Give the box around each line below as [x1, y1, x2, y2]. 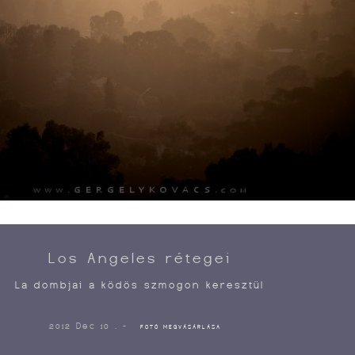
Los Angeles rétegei [48, 250, 231, 266]
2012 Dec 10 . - [49, 321, 133, 330]
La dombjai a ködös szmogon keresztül [15, 279, 265, 291]
